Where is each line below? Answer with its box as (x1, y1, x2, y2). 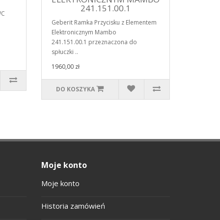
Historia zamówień (41, 200, 105, 211)
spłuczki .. (51, 47, 78, 56)
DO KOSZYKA (56, 84, 95, 93)
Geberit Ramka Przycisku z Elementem (51, 18, 157, 27)
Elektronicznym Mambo (51, 27, 116, 36)
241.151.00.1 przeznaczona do (51, 37, 137, 46)
